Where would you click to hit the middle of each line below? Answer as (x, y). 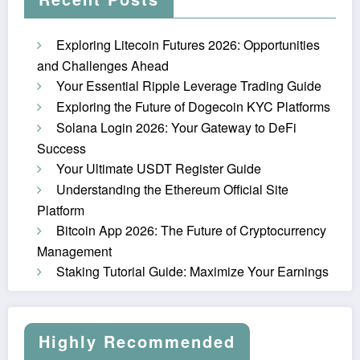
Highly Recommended (137, 342)
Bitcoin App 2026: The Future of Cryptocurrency (192, 230)
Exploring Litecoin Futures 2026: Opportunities (188, 44)
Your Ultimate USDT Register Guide (159, 168)
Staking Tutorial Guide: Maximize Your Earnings (193, 271)
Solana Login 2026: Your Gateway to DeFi (177, 127)
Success (62, 148)
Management (75, 251)
